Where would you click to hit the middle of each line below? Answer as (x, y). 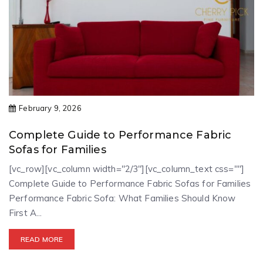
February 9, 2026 (49, 108)
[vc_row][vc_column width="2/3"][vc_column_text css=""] (127, 168)
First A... (26, 213)
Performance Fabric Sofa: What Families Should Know (122, 198)
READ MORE (42, 239)
